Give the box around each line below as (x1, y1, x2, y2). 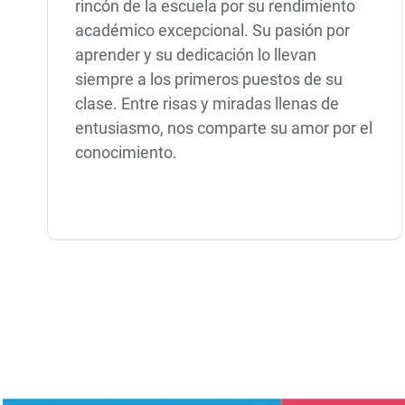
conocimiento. (75, 143, 178, 163)
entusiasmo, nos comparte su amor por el (75, 118, 373, 138)
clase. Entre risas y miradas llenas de (75, 94, 340, 114)
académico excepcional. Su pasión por (75, 21, 351, 41)
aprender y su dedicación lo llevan (75, 45, 317, 65)
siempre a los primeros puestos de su (75, 70, 344, 89)
